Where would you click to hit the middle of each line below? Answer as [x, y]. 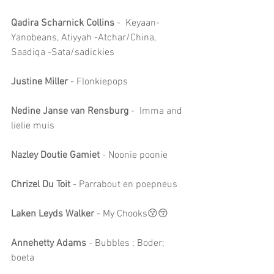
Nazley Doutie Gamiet [55, 155]
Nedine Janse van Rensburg [70, 111]
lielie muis [33, 126]
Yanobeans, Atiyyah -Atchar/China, [85, 38]
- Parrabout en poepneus [124, 184]
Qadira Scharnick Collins [63, 23]
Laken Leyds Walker [54, 214]
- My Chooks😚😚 [132, 214]
